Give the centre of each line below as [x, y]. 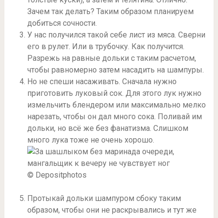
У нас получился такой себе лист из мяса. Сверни [116, 35]
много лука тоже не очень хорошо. [91, 140]
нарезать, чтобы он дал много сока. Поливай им [114, 117]
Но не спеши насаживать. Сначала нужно [102, 82]
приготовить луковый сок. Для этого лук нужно [114, 93]
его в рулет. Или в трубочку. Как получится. [106, 47]
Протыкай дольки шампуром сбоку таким [104, 199]
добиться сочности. [62, 23]
